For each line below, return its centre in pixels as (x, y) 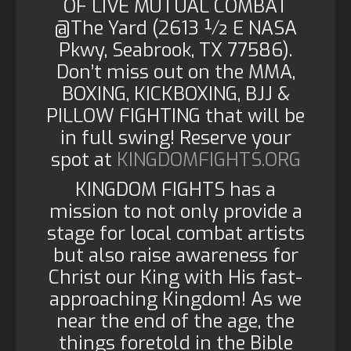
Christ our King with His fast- (175, 277)
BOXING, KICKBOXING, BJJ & (175, 94)
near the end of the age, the (175, 321)
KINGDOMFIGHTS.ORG (208, 160)
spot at (83, 160)
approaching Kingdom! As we (175, 299)
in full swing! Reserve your (175, 138)
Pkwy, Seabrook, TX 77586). (175, 50)
